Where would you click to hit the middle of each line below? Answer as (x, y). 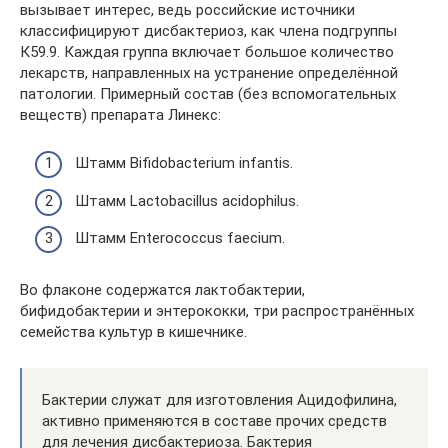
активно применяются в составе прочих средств (214, 421)
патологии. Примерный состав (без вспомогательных (208, 93)
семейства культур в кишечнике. (133, 332)
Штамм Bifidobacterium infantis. (184, 163)
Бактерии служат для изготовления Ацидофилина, (219, 400)
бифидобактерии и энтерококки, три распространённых (217, 311)
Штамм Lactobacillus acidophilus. (187, 200)
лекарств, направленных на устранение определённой (209, 72)
